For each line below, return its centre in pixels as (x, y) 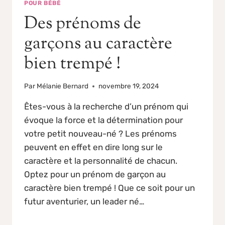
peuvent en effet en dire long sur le (93, 147)
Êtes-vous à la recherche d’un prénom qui (106, 107)
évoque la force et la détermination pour (103, 120)
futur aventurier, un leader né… (84, 202)
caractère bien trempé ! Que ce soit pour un (109, 188)
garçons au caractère (98, 44)
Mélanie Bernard (63, 86)
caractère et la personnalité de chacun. (101, 161)
